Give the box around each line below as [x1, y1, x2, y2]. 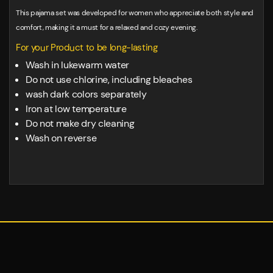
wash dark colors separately [26, 88, 147, 101]
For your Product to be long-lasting [16, 41, 158, 54]
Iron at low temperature [26, 102, 127, 116]
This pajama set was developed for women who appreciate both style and [16, 8, 253, 18]
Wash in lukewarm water [26, 58, 129, 72]
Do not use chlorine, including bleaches [26, 73, 193, 87]
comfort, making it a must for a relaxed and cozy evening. [16, 23, 197, 33]
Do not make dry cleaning [26, 117, 135, 130]
